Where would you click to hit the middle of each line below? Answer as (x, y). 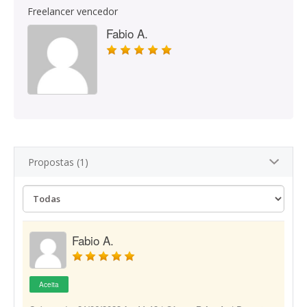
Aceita (49, 284)
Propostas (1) (58, 162)
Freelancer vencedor (73, 11)
